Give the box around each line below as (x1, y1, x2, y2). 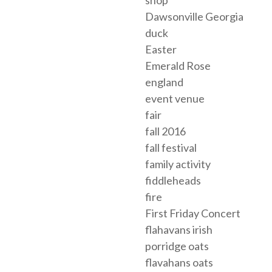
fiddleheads (145, 174, 201, 188)
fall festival (145, 141, 197, 155)
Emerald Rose (145, 59, 211, 73)
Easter (145, 42, 177, 56)
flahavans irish (145, 223, 212, 237)
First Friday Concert (145, 206, 240, 220)
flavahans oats (145, 256, 213, 270)
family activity (145, 157, 211, 171)
